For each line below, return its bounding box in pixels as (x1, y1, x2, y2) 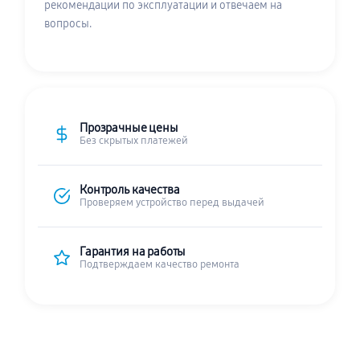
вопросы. (44, 17, 92, 31)
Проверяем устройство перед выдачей (80, 196, 264, 208)
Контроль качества (80, 182, 180, 197)
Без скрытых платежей (80, 134, 188, 146)
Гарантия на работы (80, 244, 186, 259)
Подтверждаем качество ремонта (80, 258, 239, 270)
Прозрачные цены (80, 121, 178, 135)
